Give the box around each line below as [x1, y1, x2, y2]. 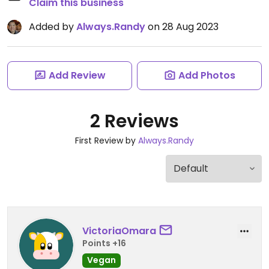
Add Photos [178, 68, 235, 82]
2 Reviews [90, 109, 179, 134]
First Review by [75, 134, 138, 147]
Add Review [48, 68, 106, 82]
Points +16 [82, 237, 126, 249]
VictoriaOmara [82, 223, 156, 238]
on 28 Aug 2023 [145, 20, 219, 34]
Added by [29, 20, 76, 34]
